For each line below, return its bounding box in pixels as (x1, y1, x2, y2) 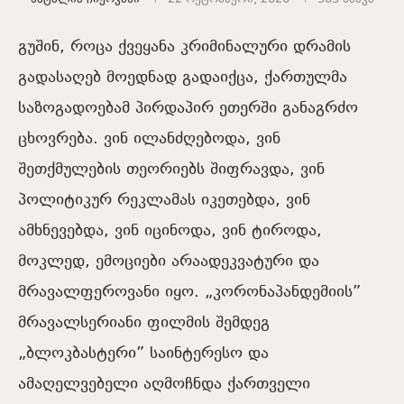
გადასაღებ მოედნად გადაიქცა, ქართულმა (18, 65, 347, 90)
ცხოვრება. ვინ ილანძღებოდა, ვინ (18, 126, 280, 151)
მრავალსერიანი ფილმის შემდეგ (18, 310, 270, 335)
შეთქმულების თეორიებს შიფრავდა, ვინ (18, 157, 325, 182)
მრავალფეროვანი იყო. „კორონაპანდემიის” (18, 280, 361, 305)
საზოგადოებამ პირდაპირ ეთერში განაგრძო (18, 96, 358, 121)
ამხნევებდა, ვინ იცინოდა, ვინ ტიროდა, (18, 218, 322, 243)
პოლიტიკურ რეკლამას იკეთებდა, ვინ (18, 188, 310, 213)
